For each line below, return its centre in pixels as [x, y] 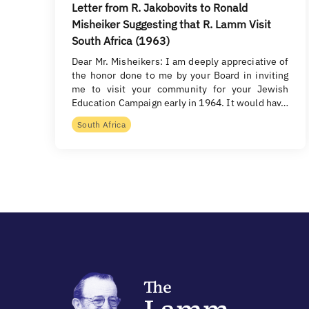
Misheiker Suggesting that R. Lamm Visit [171, 24]
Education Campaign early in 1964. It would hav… [180, 103]
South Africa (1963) [121, 41]
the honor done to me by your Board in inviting [180, 75]
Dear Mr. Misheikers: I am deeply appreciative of [180, 61]
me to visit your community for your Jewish [180, 89]
